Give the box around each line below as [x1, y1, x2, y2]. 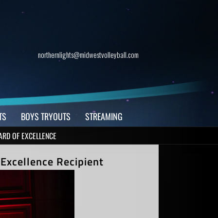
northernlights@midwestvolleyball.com [38, 49, 139, 60]
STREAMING [85, 110, 123, 123]
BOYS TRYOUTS [20, 110, 71, 123]
